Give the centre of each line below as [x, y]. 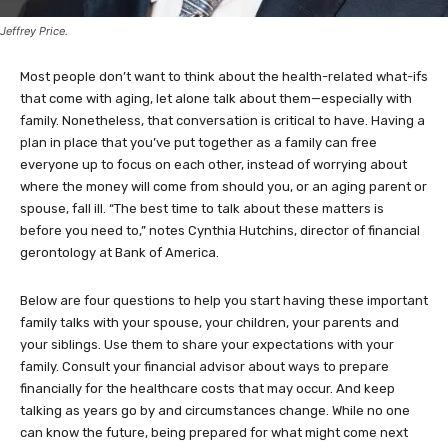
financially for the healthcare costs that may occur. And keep [207, 389]
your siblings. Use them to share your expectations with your [207, 345]
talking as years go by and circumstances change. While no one [215, 411]
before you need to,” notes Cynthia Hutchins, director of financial [220, 231]
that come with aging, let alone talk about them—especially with [216, 99]
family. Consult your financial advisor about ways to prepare [204, 367]
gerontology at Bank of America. [119, 253]
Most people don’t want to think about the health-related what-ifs [224, 77]
